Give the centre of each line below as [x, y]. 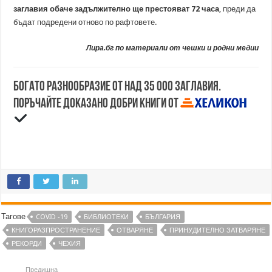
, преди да [238, 8]
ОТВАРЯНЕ [135, 231]
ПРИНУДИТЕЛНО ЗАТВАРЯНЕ [218, 231]
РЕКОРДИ [27, 244]
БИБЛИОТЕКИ [107, 217]
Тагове [14, 217]
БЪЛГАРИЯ [163, 217]
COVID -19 [52, 217]
